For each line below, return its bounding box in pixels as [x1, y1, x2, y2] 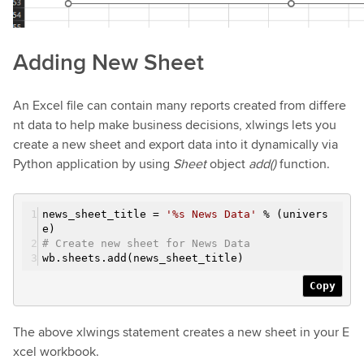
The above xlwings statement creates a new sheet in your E [13, 322, 349, 341]
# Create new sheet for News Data [42, 236, 250, 249]
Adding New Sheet [13, 45, 204, 78]
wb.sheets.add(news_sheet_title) [42, 251, 244, 264]
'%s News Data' [166, 207, 257, 220]
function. [276, 154, 330, 173]
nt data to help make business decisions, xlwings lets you [13, 115, 336, 134]
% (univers [257, 207, 328, 220]
